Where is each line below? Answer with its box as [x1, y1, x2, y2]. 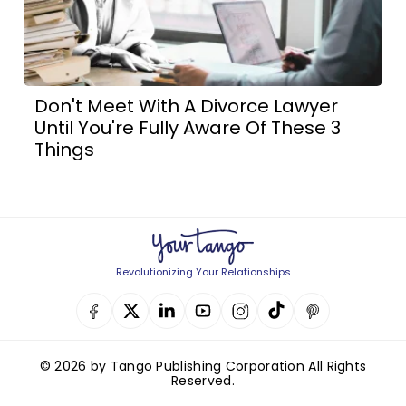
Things [34, 136, 95, 162]
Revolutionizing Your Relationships [115, 264, 291, 279]
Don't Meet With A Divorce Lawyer [34, 92, 339, 119]
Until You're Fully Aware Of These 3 [34, 114, 342, 140]
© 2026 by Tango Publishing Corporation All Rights [39, 356, 367, 375]
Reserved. [171, 371, 235, 390]
